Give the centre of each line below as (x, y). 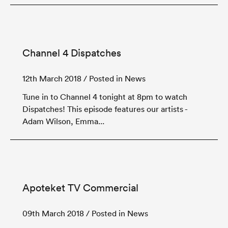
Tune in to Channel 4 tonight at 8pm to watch (105, 97)
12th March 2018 (52, 78)
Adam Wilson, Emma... (63, 121)
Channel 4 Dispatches (72, 53)
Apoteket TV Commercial (80, 188)
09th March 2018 (53, 213)
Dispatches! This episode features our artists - (105, 109)
